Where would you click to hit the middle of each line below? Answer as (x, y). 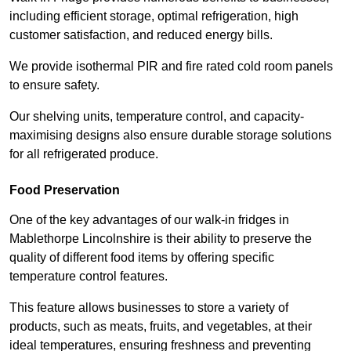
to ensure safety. (54, 85)
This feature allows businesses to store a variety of (149, 308)
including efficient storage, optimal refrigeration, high (154, 16)
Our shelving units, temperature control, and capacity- (157, 117)
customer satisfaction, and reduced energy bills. (143, 35)
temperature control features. (90, 277)
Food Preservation (65, 190)
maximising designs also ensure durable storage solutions (170, 136)
